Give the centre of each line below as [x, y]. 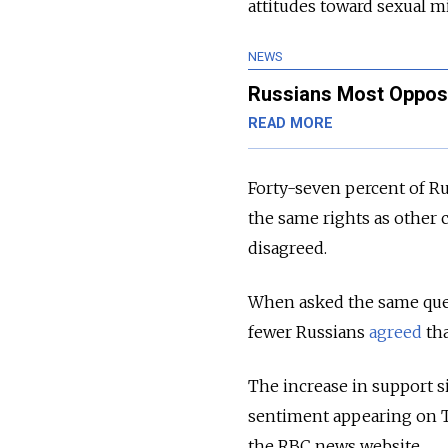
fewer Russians [308, 332]
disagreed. [291, 248]
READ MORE [290, 124]
